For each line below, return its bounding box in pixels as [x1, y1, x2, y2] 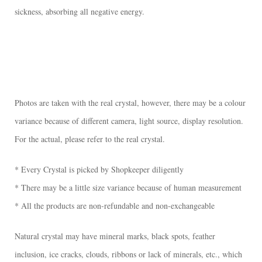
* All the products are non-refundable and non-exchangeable [15, 199, 215, 211]
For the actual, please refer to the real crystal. [15, 133, 165, 144]
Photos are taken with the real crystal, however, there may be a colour [15, 96, 246, 108]
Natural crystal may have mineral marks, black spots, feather [15, 230, 218, 242]
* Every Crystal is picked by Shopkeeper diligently [15, 163, 184, 175]
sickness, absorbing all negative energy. [15, 5, 144, 17]
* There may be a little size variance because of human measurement [15, 181, 242, 193]
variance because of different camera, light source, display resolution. [15, 115, 246, 126]
